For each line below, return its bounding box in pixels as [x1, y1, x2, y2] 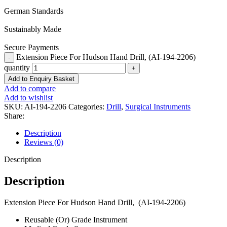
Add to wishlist [4, 93, 53, 102]
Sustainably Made [4, 24, 61, 33]
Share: [4, 111, 24, 120]
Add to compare [4, 84, 56, 93]
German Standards [4, 6, 63, 15]
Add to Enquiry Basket [8, 74, 74, 83]
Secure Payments [4, 43, 59, 52]
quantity [4, 63, 30, 72]
